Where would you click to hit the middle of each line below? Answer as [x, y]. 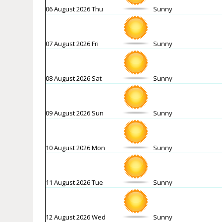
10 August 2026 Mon [76, 148]
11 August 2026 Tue [75, 183]
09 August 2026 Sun [75, 113]
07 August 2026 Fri [72, 44]
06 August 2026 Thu [75, 9]
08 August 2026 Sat [74, 79]
